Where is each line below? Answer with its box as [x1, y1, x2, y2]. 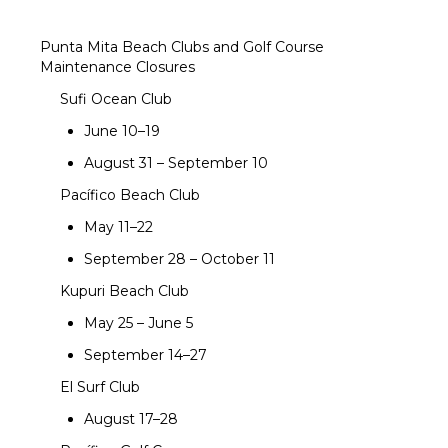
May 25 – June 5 [84, 314, 193, 333]
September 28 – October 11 [84, 250, 275, 269]
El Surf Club [60, 378, 140, 397]
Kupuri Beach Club [60, 282, 189, 301]
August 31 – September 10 [84, 154, 268, 173]
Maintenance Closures [40, 58, 195, 77]
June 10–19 [84, 122, 160, 141]
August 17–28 [84, 410, 178, 429]
